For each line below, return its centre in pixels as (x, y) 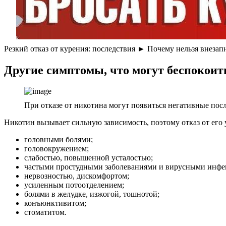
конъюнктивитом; (55, 203)
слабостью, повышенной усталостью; (89, 158)
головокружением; (56, 149)
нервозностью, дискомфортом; (77, 176)
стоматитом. (45, 212)
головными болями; (59, 140)
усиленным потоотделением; (74, 185)
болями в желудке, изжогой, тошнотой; (92, 194)
